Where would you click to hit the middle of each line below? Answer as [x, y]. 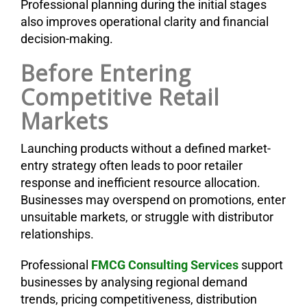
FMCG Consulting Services [165, 265]
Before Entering [106, 73]
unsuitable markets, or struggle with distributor [147, 217]
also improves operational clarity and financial [145, 21]
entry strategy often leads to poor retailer [132, 165]
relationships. [57, 234]
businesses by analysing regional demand [134, 282]
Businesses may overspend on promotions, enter [153, 199]
